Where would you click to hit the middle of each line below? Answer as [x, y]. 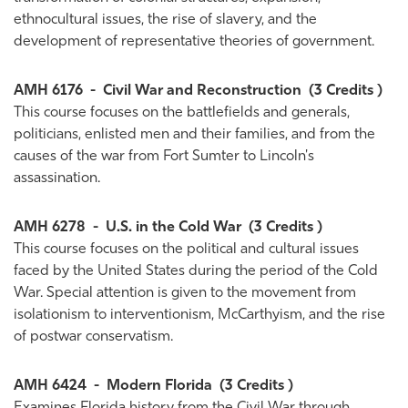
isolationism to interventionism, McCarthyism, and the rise [199, 315]
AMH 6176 [48, 91]
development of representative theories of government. [194, 42]
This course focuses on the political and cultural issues [186, 250]
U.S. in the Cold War [173, 228]
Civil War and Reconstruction [202, 91]
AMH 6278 [50, 228]
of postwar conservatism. [93, 337]
